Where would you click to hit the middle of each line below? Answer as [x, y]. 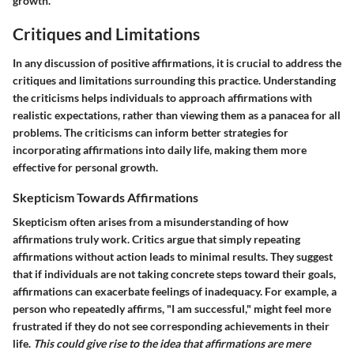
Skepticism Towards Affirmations [105, 197]
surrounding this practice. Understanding [234, 80]
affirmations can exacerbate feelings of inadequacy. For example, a [175, 292]
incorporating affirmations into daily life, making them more [160, 150]
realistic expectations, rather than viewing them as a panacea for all [177, 115]
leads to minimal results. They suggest [240, 257]
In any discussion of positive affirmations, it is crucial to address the [177, 63]
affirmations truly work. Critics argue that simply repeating [156, 239]
